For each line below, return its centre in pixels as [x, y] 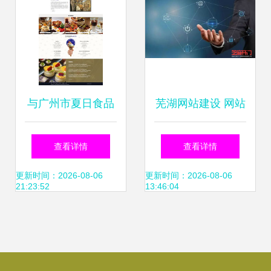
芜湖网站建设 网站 [200, 103]
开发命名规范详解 [200, 140]
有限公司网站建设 [71, 140]
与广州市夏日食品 [71, 103]
